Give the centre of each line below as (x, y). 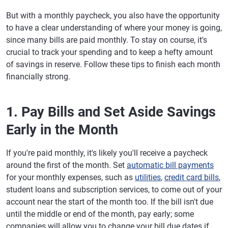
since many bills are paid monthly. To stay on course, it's (107, 40)
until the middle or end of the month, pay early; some (100, 214)
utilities (148, 177)
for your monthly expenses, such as (70, 177)
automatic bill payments (170, 165)
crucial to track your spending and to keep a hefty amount (109, 52)
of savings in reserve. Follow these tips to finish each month (113, 64)
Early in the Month (62, 130)
